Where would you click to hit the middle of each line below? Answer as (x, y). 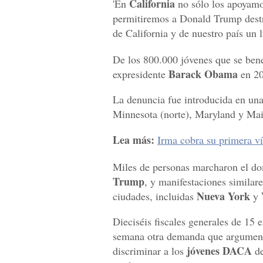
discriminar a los (148, 250)
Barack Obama (203, 74)
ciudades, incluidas (155, 196)
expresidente (141, 74)
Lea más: (134, 139)
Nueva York (223, 196)
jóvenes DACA (218, 250)
